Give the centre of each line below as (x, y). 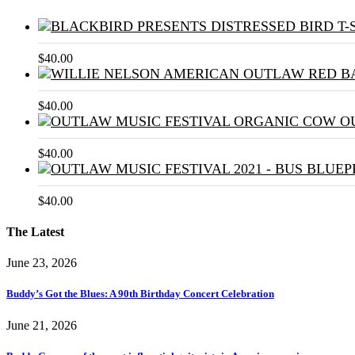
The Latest (35, 232)
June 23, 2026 (42, 263)
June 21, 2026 (42, 325)
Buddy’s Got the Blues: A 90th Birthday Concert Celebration (140, 294)
